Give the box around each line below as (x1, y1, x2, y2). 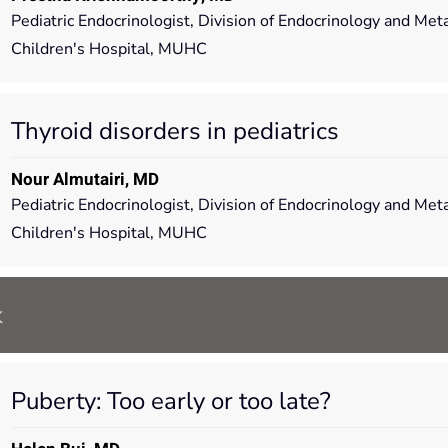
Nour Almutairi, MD (10, 166, 159, 192)
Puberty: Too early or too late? (10, 384, 331, 417)
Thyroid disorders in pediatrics (10, 115, 339, 148)
